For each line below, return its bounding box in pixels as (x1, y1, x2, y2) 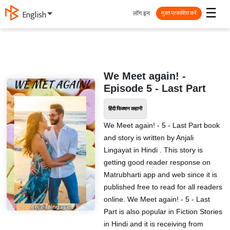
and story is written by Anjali (103, 133, 194, 142)
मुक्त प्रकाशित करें (161, 8, 197, 18)
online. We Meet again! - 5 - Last (103, 195, 210, 203)
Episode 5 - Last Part (103, 83, 206, 94)
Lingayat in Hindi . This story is (103, 146, 203, 154)
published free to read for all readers (103, 183, 222, 191)
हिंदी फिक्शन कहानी (108, 105, 142, 113)
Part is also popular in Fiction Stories (103, 207, 222, 216)
